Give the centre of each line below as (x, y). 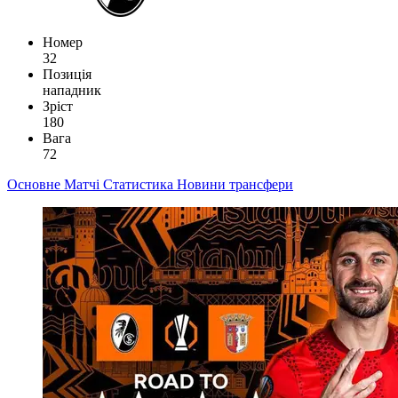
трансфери (261, 184)
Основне (36, 184)
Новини (203, 184)
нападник (72, 90)
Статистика (140, 184)
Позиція (67, 74)
